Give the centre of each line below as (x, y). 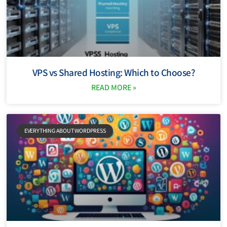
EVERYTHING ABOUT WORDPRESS (65, 131)
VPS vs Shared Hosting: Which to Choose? (113, 73)
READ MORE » (113, 88)
